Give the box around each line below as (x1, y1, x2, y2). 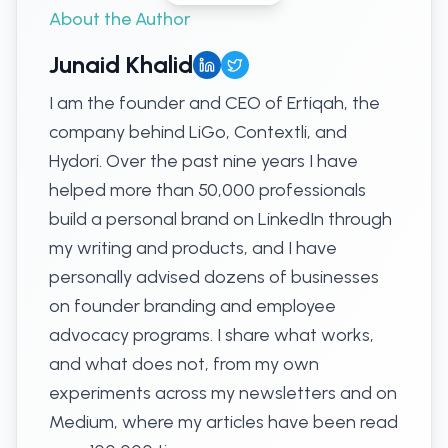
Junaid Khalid (49, 50, 193, 79)
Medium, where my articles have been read (49, 411, 398, 433)
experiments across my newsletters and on (49, 382, 397, 404)
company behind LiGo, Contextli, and (49, 121, 347, 143)
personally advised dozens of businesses (49, 266, 379, 288)
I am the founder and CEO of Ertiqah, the (49, 92, 380, 114)
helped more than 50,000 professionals (49, 179, 366, 201)
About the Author (49, 8, 190, 30)
